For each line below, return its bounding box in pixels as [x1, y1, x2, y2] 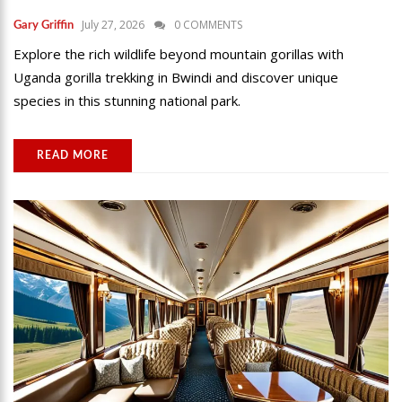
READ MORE [37, 149, 109, 161]
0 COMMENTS [174, 16, 242, 32]
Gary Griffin [13, 19, 74, 31]
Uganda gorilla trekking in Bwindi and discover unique [13, 67, 338, 86]
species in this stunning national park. [13, 91, 240, 109]
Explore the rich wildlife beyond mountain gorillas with [13, 44, 344, 63]
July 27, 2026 [82, 16, 144, 32]
